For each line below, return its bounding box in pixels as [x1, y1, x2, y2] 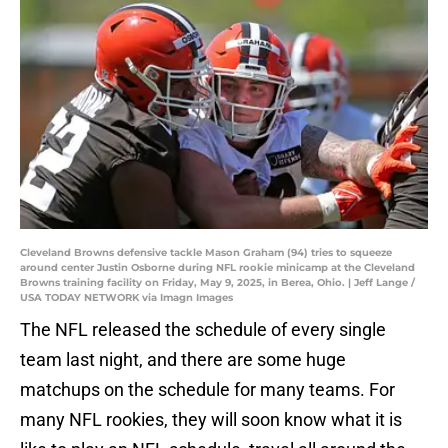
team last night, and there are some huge [20, 349, 346, 371]
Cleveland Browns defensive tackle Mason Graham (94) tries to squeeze [20, 246, 392, 260]
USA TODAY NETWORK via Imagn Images [20, 291, 233, 305]
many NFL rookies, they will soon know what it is [20, 409, 402, 431]
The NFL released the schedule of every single [20, 319, 386, 341]
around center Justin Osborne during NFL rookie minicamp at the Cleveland [20, 261, 415, 275]
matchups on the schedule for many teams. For [20, 379, 395, 401]
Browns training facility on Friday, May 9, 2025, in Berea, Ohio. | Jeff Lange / [20, 276, 415, 290]
